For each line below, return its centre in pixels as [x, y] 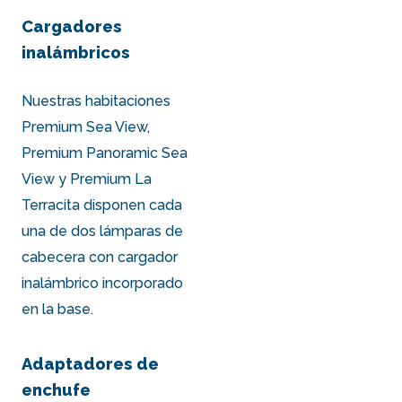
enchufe [57, 390]
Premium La [111, 179]
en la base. [58, 310]
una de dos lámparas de [103, 232]
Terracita [51, 205]
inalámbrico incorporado [103, 284]
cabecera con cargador [100, 258]
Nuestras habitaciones [96, 101]
